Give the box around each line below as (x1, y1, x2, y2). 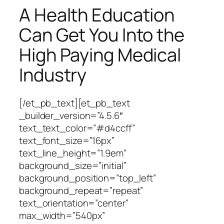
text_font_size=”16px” (19, 133, 114, 147)
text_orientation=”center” (19, 196, 128, 209)
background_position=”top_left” (19, 171, 156, 184)
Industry (19, 62, 87, 87)
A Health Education (19, 2, 175, 27)
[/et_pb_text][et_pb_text (19, 96, 130, 109)
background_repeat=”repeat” (19, 183, 143, 197)
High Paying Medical (19, 42, 181, 67)
